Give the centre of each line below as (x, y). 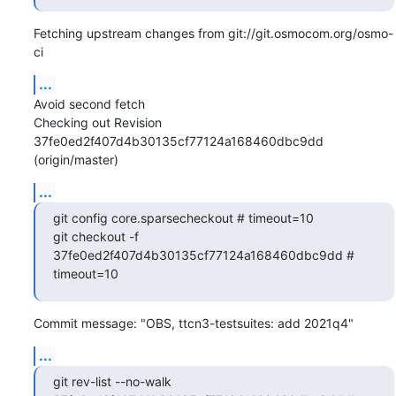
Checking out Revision (97, 122)
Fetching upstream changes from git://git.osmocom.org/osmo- (213, 33)
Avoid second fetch (89, 103)
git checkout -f (95, 236)
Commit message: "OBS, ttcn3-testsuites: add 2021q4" (193, 323)
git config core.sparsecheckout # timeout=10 (183, 217)
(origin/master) (76, 159)
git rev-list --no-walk (112, 381)
